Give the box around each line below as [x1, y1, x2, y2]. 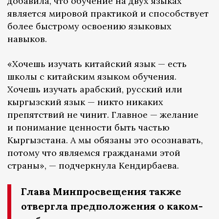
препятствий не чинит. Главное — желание [7, 109, 198, 121]
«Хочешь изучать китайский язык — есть [7, 58, 187, 70]
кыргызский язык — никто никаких [7, 96, 163, 108]
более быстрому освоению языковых [7, 21, 172, 32]
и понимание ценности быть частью [7, 122, 170, 133]
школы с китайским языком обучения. [7, 71, 176, 83]
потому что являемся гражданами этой [7, 147, 180, 159]
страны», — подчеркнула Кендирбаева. [7, 160, 179, 172]
